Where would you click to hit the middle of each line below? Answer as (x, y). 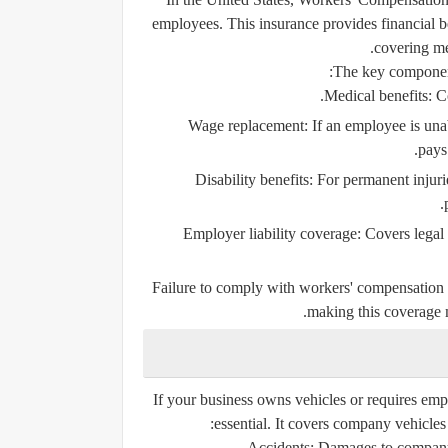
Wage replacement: (248, 125)
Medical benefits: (378, 95)
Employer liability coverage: (272, 233)
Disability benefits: (254, 179)
